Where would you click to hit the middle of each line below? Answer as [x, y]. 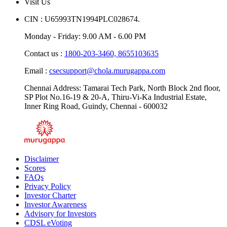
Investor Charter [50, 204]
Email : [37, 79]
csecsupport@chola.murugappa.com [107, 79]
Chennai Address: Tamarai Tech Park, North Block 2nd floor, [122, 96]
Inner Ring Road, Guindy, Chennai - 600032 [96, 115]
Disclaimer [42, 167]
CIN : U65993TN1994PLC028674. [82, 27]
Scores [35, 176]
